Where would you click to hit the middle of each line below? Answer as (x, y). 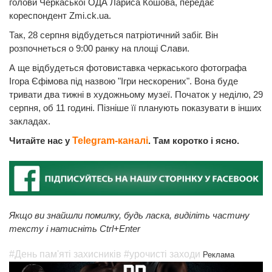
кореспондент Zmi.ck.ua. (61, 16)
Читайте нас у (41, 141)
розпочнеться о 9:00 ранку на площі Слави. (100, 49)
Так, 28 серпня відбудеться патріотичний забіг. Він (114, 35)
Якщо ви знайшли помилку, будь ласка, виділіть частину (129, 215)
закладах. (30, 121)
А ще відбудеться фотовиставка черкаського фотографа (128, 68)
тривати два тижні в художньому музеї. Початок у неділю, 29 (136, 95)
